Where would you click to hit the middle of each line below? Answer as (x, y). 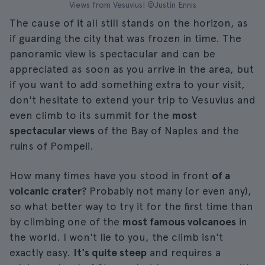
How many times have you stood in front (111, 175)
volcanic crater (46, 191)
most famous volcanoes (179, 222)
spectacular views (52, 130)
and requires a (184, 252)
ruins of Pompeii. (51, 146)
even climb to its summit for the (91, 115)
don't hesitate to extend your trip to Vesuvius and (132, 100)
